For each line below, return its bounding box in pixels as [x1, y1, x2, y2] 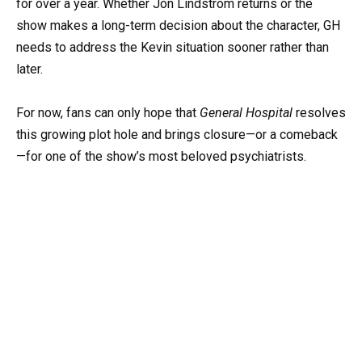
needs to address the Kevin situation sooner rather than [16, 40, 329, 56]
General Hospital [200, 105, 293, 121]
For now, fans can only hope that [16, 105, 200, 121]
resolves [293, 105, 346, 121]
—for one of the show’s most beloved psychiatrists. [16, 149, 306, 165]
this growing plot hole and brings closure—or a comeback [16, 127, 338, 143]
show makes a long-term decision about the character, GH [16, 18, 340, 34]
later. [16, 61, 43, 78]
